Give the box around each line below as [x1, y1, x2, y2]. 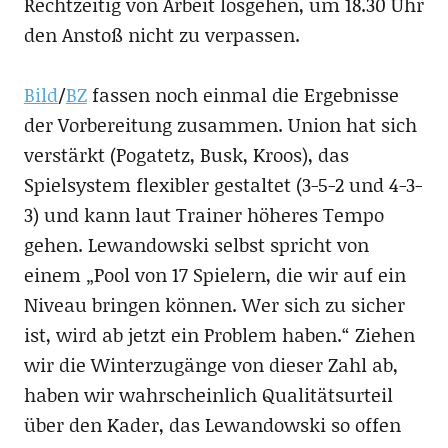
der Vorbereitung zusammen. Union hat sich [23, 111, 417, 139]
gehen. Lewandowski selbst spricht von [23, 231, 369, 259]
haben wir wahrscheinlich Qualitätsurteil [23, 381, 393, 409]
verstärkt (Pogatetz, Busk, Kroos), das [23, 141, 349, 169]
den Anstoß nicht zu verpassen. [23, 21, 300, 49]
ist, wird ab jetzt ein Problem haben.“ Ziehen [23, 321, 415, 349]
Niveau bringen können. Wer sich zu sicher [23, 291, 405, 319]
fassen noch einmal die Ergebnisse [86, 81, 399, 109]
